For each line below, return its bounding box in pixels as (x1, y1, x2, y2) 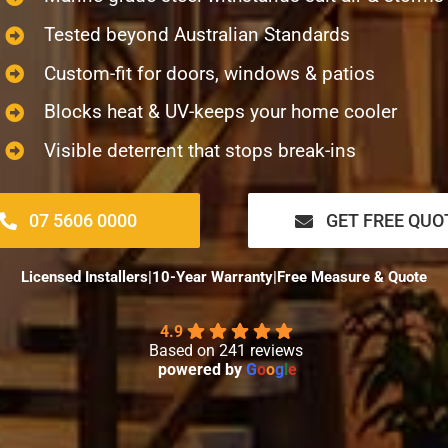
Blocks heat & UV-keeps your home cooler (43, 100, 397, 124)
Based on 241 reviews (148, 341, 303, 361)
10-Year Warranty (152, 268, 273, 287)
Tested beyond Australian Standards (43, 22, 350, 46)
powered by (158, 360, 247, 380)
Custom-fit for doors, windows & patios (43, 61, 375, 85)
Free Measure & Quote (277, 268, 427, 287)
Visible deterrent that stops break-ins (43, 138, 356, 162)
